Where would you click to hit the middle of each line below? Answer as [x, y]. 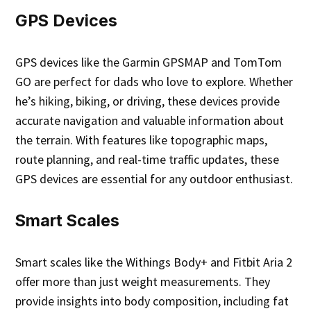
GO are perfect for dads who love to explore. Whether [154, 82]
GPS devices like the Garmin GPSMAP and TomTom [149, 62]
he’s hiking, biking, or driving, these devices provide [148, 101]
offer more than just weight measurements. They [143, 282]
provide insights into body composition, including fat [152, 301]
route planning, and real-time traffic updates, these [148, 160]
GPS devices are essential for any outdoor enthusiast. [154, 179]
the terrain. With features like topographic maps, [142, 140]
